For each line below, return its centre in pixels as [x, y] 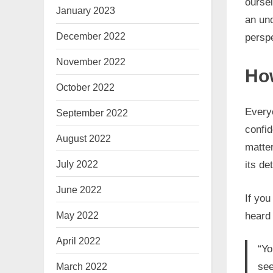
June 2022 [79, 189]
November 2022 [91, 62]
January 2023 [86, 11]
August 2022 [83, 139]
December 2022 [91, 36]
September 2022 [92, 113]
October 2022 [85, 87]
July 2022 [77, 164]
